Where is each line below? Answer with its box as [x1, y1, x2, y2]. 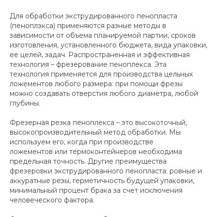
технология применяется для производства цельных [10, 69, 193, 78]
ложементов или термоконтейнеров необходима [10, 147, 182, 156]
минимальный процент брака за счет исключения [10, 186, 183, 195]
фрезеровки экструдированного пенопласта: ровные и [10, 166, 202, 175]
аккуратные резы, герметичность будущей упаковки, [10, 176, 194, 185]
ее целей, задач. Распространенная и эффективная [10, 50, 190, 59]
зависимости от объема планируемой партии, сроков [10, 31, 196, 40]
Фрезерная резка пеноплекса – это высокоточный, [10, 118, 187, 127]
